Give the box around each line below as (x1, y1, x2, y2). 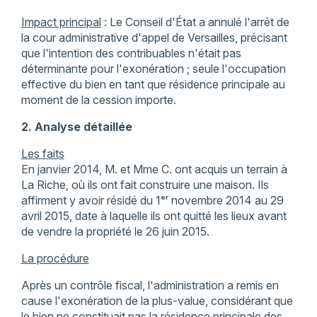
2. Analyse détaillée (21, 120, 132, 134)
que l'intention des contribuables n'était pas (21, 46, 241, 61)
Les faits (21, 146, 64, 161)
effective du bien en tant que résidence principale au (21, 77, 285, 92)
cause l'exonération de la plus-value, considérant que (21, 294, 293, 309)
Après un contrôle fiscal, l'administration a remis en (21, 278, 279, 293)
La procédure (21, 251, 89, 266)
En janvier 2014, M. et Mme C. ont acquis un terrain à (21, 162, 287, 177)
